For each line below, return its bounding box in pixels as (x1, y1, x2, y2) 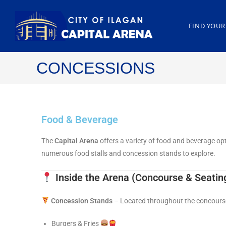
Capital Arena (54, 137, 98, 145)
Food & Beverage (41, 114, 118, 126)
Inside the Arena (52, 172, 129, 184)
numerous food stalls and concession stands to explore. (41, 149, 215, 157)
